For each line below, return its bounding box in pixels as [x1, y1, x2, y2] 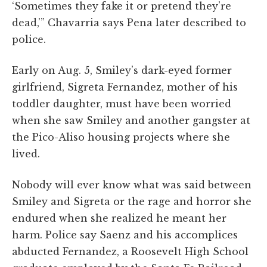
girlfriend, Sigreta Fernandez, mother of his [12, 80, 238, 93]
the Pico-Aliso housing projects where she [12, 131, 230, 143]
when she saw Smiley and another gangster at [12, 114, 250, 126]
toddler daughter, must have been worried [12, 97, 231, 110]
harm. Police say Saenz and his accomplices [12, 228, 238, 241]
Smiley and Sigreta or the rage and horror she [12, 195, 252, 207]
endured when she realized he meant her [12, 212, 226, 224]
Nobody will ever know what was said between [12, 178, 252, 191]
